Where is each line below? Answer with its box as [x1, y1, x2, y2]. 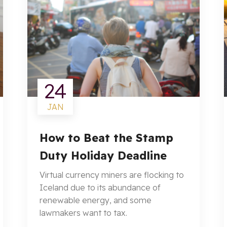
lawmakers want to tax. [40, 208, 127, 218]
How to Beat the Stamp [40, 131, 173, 145]
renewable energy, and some [40, 195, 152, 205]
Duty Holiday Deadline [40, 148, 167, 163]
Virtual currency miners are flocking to [40, 170, 184, 180]
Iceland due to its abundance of [40, 182, 161, 193]
